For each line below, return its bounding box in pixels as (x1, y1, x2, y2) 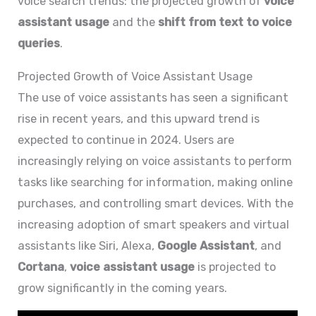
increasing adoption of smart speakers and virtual (18, 217, 290, 231)
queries (18, 37, 61, 51)
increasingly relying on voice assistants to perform (18, 154, 293, 168)
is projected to (195, 260, 276, 274)
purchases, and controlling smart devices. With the (18, 196, 294, 210)
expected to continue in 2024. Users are (18, 133, 235, 147)
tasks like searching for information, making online (18, 175, 293, 189)
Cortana (18, 260, 65, 274)
